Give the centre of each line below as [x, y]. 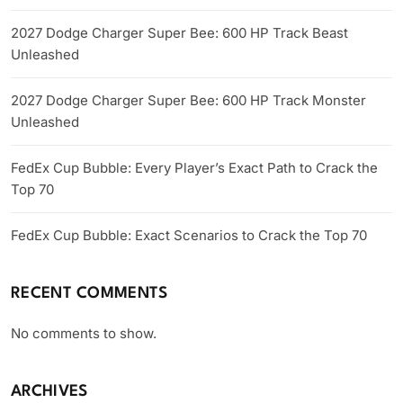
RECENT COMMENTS [90, 293]
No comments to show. [84, 333]
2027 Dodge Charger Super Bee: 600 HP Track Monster [188, 100]
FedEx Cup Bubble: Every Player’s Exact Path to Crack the [194, 167]
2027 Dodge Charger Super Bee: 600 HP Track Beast [179, 32]
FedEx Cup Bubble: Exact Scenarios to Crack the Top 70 [189, 235]
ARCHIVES [49, 391]
